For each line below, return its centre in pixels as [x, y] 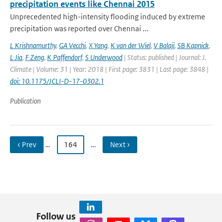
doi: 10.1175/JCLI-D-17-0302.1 [57, 81]
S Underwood [104, 57]
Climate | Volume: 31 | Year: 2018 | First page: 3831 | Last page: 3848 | [109, 69]
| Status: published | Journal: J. [164, 57]
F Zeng [35, 57]
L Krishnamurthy [33, 45]
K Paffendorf [65, 57]
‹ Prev [27, 144]
